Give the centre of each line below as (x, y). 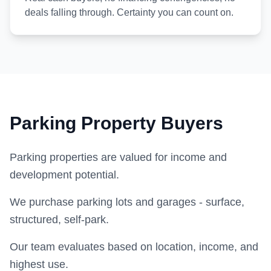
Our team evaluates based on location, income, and (134, 247)
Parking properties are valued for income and (118, 157)
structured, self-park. (59, 220)
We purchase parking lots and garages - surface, (127, 202)
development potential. (64, 175)
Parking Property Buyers (116, 123)
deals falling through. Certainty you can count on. (129, 12)
